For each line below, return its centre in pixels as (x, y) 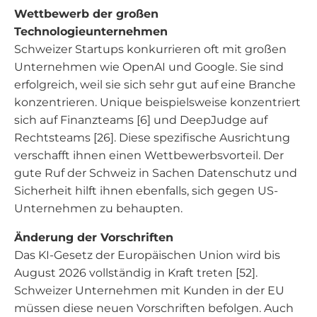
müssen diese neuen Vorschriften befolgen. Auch (154, 308)
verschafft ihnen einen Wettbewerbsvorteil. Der (149, 155)
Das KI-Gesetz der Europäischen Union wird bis (147, 255)
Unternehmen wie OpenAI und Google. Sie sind (149, 67)
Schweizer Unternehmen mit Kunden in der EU (149, 290)
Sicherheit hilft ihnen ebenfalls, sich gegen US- (146, 191)
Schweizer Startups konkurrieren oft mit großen (150, 49)
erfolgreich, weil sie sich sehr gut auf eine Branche (155, 85)
